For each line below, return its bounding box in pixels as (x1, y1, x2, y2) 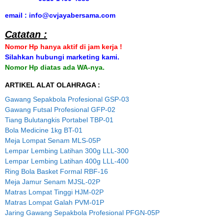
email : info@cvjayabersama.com (5, 11, 115, 19)
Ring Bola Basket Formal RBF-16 (5, 167, 108, 175)
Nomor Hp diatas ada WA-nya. (5, 63, 105, 71)
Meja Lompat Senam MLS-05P (5, 136, 101, 144)
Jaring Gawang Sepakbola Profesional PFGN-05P (5, 208, 160, 217)
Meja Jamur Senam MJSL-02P (5, 177, 100, 186)
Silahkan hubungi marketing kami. (5, 53, 119, 61)
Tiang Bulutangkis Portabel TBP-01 (5, 115, 113, 124)
